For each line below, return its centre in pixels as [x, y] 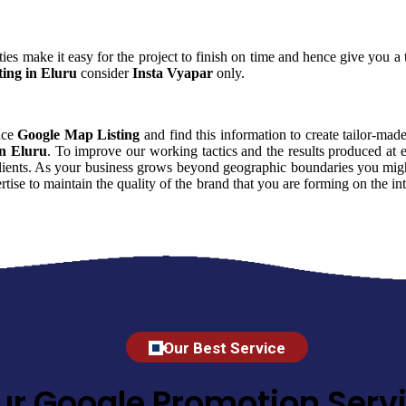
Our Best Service [224, 348]
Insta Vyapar [173, 72]
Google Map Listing [79, 134]
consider [105, 72]
